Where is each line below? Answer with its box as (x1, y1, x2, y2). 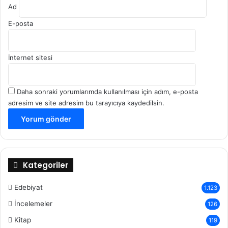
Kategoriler (23, 160, 68, 170)
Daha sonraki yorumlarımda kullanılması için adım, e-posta (17, 88, 198, 96)
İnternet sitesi (8, 53, 52, 62)
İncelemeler (14, 199, 52, 208)
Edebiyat (14, 183, 43, 191)
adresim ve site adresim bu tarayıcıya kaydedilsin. (8, 99, 164, 107)
